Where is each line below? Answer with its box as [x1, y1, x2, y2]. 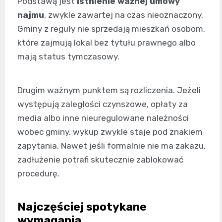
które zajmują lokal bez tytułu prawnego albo [17, 37, 196, 48]
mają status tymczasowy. [17, 51, 119, 61]
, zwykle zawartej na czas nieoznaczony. [44, 9, 203, 20]
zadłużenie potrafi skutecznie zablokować [17, 154, 183, 165]
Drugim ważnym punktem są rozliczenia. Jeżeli [17, 85, 201, 95]
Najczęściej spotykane [17, 199, 147, 214]
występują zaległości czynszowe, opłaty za [17, 99, 188, 109]
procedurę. [17, 168, 59, 178]
